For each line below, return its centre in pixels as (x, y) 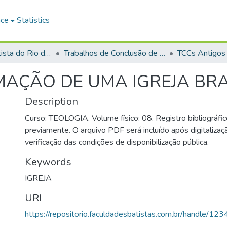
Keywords (48, 162)
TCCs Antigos (201, 53)
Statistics (33, 20)
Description (51, 102)
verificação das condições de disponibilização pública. (117, 142)
